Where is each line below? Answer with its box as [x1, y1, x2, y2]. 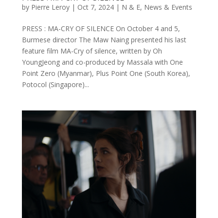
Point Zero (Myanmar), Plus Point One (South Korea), [21, 68, 190, 78]
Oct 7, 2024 [77, 2, 114, 12]
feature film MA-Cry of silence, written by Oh [21, 46, 162, 55]
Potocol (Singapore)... [21, 79, 89, 89]
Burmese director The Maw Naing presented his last [21, 35, 186, 44]
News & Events [144, 2, 192, 12]
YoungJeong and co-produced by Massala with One [21, 57, 183, 67]
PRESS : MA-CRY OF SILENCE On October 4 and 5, [21, 23, 180, 33]
